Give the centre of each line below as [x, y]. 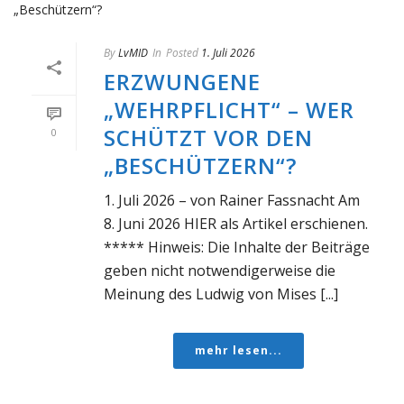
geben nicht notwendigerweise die [220, 271]
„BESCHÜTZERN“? [200, 165]
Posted [182, 53]
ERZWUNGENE [182, 82]
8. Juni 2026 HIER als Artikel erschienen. [236, 224]
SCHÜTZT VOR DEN [208, 138]
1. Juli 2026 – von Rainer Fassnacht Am [232, 200]
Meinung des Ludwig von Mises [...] [221, 294]
